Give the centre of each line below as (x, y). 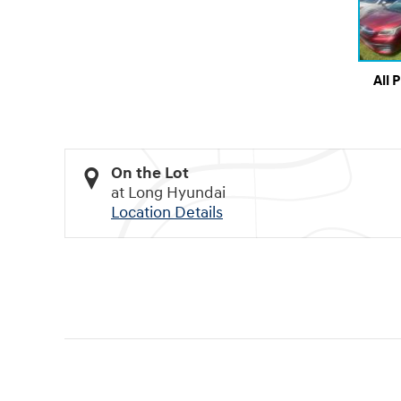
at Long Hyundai (168, 193)
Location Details (167, 213)
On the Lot (150, 174)
